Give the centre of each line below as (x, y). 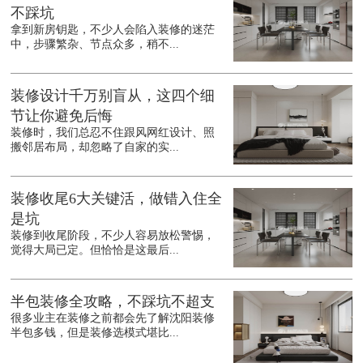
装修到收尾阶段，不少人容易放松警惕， (113, 236)
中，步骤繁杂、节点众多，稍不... (95, 45)
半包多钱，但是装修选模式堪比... (95, 333)
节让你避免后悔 (62, 116)
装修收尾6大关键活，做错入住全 (117, 199)
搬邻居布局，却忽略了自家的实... (95, 147)
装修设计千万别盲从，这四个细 (113, 96)
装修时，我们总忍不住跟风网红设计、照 (113, 133)
